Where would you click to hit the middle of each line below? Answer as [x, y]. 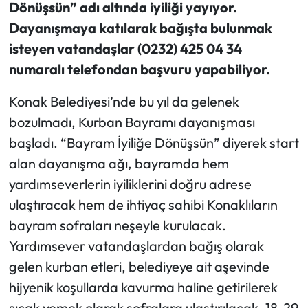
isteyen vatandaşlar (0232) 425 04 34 [125, 49]
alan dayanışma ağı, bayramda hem [119, 164]
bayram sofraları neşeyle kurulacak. [117, 225]
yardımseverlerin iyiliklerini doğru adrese [130, 184]
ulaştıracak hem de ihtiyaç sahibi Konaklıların [143, 205]
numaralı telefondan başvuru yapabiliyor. [139, 69]
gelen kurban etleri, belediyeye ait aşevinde [139, 267]
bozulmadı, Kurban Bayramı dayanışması [132, 122]
